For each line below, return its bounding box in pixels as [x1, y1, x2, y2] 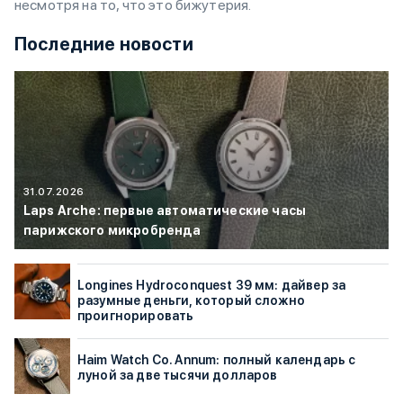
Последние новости [14, 32, 193, 55]
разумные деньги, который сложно [77, 293, 305, 309]
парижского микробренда [23, 223, 201, 238]
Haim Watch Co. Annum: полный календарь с [77, 353, 356, 368]
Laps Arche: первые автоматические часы [23, 203, 307, 219]
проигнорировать [77, 309, 194, 324]
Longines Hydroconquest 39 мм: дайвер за [77, 278, 346, 293]
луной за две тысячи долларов [77, 368, 278, 383]
